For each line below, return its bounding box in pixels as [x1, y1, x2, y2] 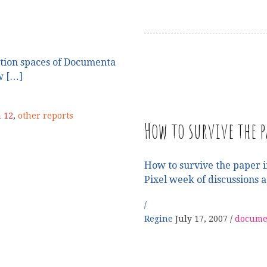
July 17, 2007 [175, 214, 228, 224]
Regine [144, 214, 175, 224]
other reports [18, 111, 73, 121]
